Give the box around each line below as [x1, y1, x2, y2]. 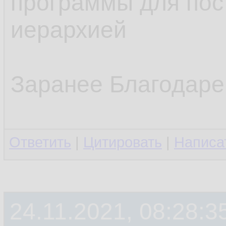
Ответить [9, 134, 71, 150]
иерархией [11, 17, 127, 43]
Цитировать [83, 134, 162, 150]
